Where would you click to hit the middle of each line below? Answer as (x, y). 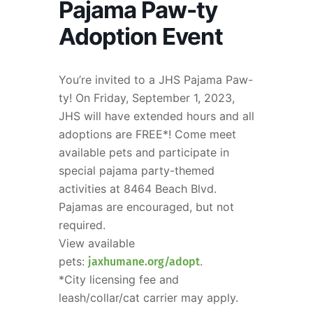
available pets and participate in (144, 152)
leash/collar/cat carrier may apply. (148, 297)
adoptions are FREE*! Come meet (147, 134)
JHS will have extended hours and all (156, 116)
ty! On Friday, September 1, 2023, (147, 97)
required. (82, 225)
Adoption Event (141, 36)
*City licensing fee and (119, 279)
